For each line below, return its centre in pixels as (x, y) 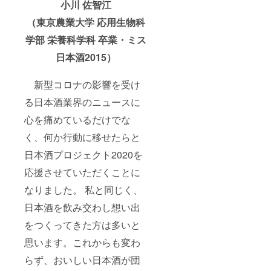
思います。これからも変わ (82, 242)
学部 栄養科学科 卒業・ (77, 39)
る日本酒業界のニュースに (82, 102)
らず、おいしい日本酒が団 (82, 260)
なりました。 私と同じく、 (83, 189)
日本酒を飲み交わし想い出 (82, 207)
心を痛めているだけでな (77, 119)
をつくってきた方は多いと (82, 224)
